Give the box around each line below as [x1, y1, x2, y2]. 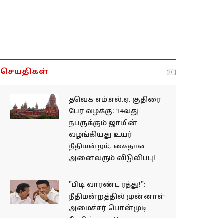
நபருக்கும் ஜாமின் [69, 119, 137, 127]
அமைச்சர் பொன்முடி [69, 204, 147, 213]
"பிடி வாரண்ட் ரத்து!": [69, 181, 145, 189]
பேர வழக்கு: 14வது [69, 108, 139, 116]
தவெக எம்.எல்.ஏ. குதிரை [69, 96, 161, 104]
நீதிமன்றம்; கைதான [69, 143, 147, 151]
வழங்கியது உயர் [69, 131, 132, 139]
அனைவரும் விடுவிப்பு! [69, 154, 155, 163]
